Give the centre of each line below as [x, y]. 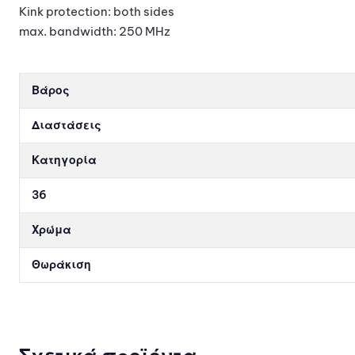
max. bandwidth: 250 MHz [95, 31]
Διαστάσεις [67, 125]
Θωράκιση [61, 264]
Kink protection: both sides [97, 11]
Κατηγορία [64, 160]
